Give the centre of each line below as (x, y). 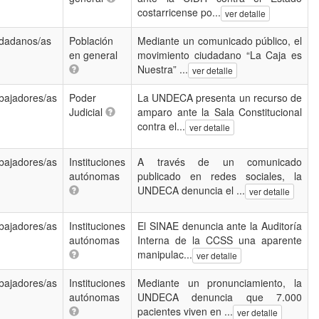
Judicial (87, 112)
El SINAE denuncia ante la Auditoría (220, 226)
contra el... (161, 126)
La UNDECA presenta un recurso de (220, 98)
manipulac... (165, 254)
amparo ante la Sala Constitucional (220, 112)
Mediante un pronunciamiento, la (220, 283)
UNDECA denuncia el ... (191, 190)
